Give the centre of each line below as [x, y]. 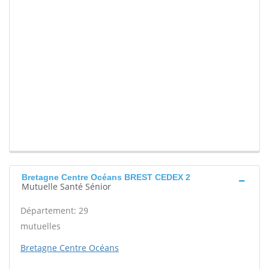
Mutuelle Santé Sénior [66, 187]
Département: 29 [54, 211]
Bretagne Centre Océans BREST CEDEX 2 [106, 177]
